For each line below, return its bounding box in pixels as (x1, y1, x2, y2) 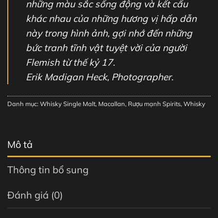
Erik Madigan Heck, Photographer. (26, 71, 173, 83)
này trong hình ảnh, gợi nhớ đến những (26, 27, 192, 39)
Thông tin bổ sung (7, 163, 89, 176)
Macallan (98, 99, 125, 108)
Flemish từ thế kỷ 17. (26, 56, 115, 68)
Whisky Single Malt (40, 99, 95, 108)
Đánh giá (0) (7, 188, 63, 201)
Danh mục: (7, 99, 40, 108)
